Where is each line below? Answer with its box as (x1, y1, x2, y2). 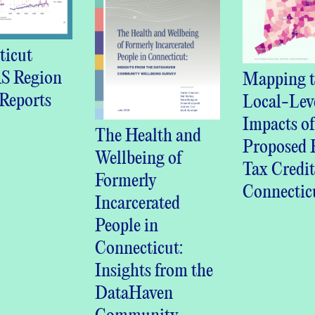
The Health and (95, 127, 202, 145)
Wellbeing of (95, 149, 183, 167)
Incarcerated (95, 194, 181, 212)
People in (95, 217, 159, 235)
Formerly (95, 172, 157, 190)
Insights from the (95, 262, 214, 280)
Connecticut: (95, 239, 184, 257)
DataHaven (95, 284, 174, 302)
